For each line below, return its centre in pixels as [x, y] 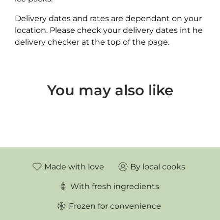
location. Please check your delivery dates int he [109, 30]
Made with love [74, 166]
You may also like [110, 90]
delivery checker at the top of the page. [92, 42]
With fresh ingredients [115, 186]
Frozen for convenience [115, 206]
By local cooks [158, 166]
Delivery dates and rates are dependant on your [108, 18]
